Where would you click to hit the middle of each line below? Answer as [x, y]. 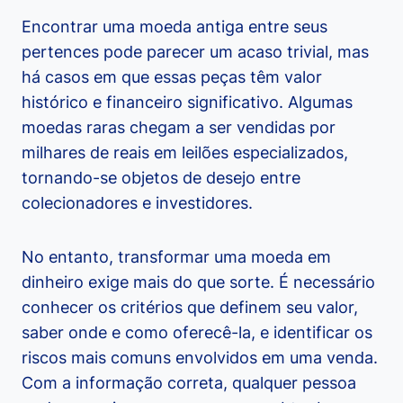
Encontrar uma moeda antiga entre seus [175, 27]
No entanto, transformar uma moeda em [176, 257]
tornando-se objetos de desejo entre [161, 178]
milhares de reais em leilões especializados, [185, 153]
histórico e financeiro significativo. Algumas [187, 103]
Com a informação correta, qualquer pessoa [189, 383]
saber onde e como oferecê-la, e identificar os [197, 333]
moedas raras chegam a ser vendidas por [179, 128]
